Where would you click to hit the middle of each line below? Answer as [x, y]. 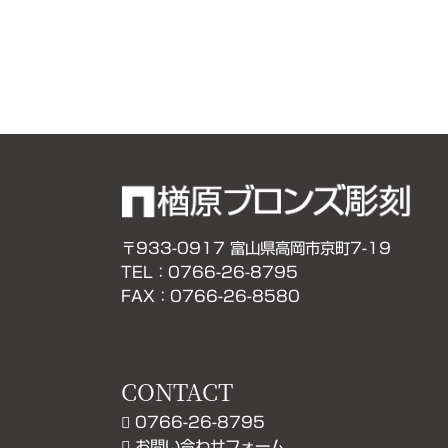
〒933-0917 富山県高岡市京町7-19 [256, 247]
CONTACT [177, 390]
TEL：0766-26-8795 [210, 271]
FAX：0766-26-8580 [211, 295]
